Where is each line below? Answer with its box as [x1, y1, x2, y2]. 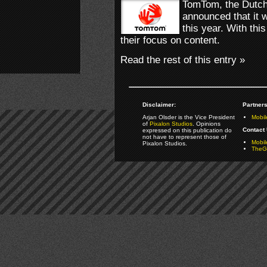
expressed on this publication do [142, 126, 232, 133]
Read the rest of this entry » [120, 54, 245, 66]
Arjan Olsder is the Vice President [142, 113, 235, 120]
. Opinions [192, 120, 221, 127]
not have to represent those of [142, 133, 226, 140]
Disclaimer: [142, 101, 176, 108]
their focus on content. [120, 34, 220, 46]
